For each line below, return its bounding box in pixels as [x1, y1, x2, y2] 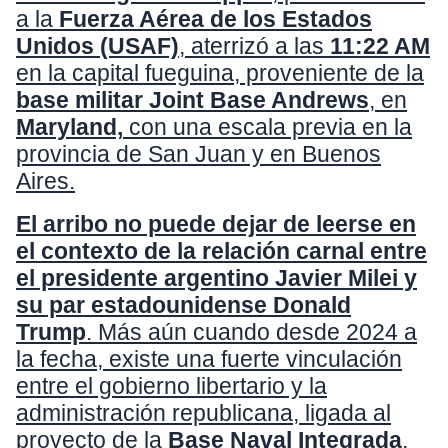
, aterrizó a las [179, 32, 330, 59]
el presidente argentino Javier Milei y [16, 264, 417, 291]
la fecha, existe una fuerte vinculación [16, 345, 402, 372]
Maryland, [16, 113, 123, 140]
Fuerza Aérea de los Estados [59, 5, 372, 32]
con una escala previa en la [123, 113, 412, 140]
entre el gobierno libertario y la [16, 372, 327, 399]
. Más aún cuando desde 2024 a [86, 318, 417, 345]
